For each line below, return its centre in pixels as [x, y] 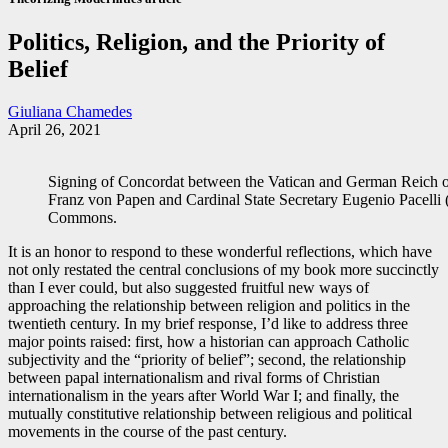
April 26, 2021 [54, 130]
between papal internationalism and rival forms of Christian [194, 378]
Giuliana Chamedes [70, 112]
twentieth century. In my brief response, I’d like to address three [208, 324]
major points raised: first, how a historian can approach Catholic [208, 342]
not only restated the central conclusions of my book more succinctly [223, 270]
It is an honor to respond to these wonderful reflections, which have [220, 252]
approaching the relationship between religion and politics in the [209, 306]
